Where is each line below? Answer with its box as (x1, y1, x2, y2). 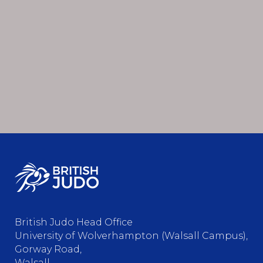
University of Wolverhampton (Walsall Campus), (15, 230, 248, 241)
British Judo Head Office (15, 216, 133, 228)
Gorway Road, (15, 243, 82, 255)
